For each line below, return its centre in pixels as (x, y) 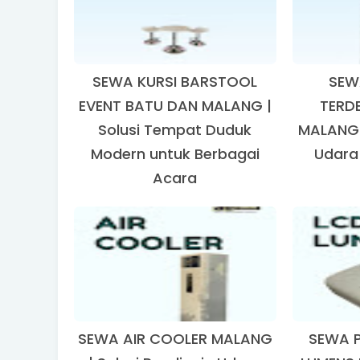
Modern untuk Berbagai (175, 154)
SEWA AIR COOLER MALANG (175, 339)
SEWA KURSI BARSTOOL (175, 82)
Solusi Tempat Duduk (175, 130)
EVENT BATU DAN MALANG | (175, 106)
